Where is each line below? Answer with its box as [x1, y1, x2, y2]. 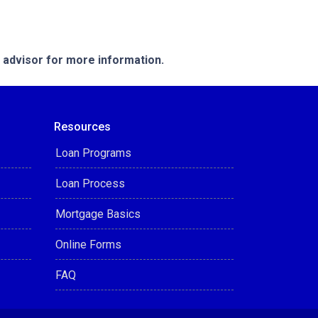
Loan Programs [55, 146, 131, 160]
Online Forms [55, 238, 121, 251]
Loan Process [55, 177, 125, 190]
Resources [54, 120, 111, 133]
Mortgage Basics [55, 207, 141, 221]
